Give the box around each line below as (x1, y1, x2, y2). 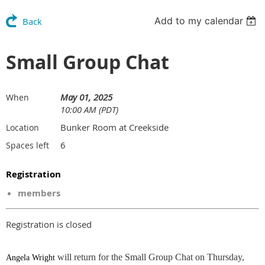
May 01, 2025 (60, 91, 112, 103)
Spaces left (6, 139, 49, 151)
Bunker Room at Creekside (60, 121, 169, 133)
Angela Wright (6, 253, 55, 262)
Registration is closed (6, 218, 92, 230)
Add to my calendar (154, 14, 244, 27)
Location (6, 121, 39, 133)
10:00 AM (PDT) (60, 103, 118, 115)
